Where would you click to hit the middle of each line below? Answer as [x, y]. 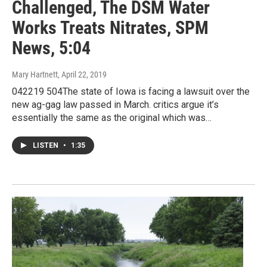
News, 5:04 [51, 48]
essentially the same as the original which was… [112, 117]
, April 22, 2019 [82, 74]
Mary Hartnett [35, 74]
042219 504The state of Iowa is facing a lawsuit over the [131, 91]
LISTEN [46, 145]
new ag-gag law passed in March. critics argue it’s [115, 104]
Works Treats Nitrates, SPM [110, 27]
